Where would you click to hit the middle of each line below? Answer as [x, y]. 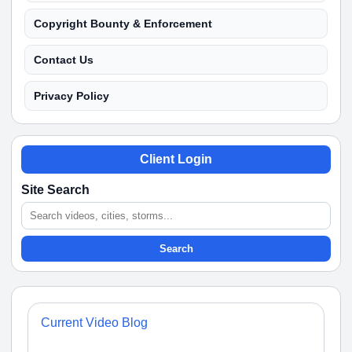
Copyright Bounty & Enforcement [123, 24]
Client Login [176, 159]
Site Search [55, 190]
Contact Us [64, 60]
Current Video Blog [94, 323]
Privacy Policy [71, 96]
